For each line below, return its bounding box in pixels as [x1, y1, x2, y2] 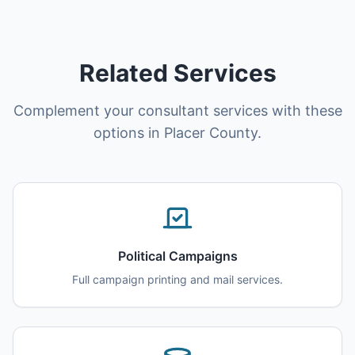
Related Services [78, 59, 277, 87]
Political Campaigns [117, 248, 238, 264]
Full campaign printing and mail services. [72, 273, 283, 286]
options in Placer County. [94, 124, 261, 141]
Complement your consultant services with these [13, 102, 342, 119]
